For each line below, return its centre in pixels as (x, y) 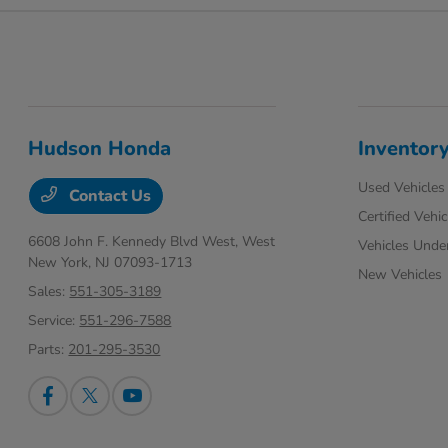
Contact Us (108, 196)
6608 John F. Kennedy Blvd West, (135, 242)
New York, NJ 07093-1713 (110, 263)
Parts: (48, 350)
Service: (54, 321)
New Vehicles (399, 275)
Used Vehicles (401, 188)
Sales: (49, 292)
